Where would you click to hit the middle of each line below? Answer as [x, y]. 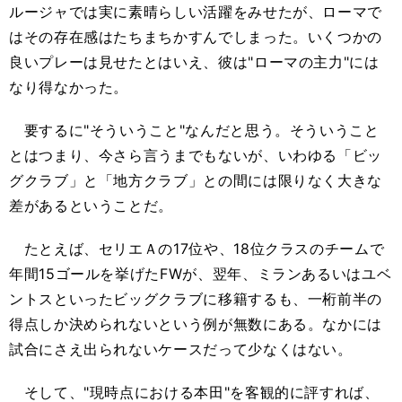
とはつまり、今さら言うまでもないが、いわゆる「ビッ [196, 155]
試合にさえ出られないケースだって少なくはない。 [181, 349]
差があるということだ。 [92, 205]
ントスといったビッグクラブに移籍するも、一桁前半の [196, 299]
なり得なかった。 [69, 87]
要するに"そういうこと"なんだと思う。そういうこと [194, 130]
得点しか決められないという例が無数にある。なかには [196, 324]
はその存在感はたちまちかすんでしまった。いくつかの [196, 37]
